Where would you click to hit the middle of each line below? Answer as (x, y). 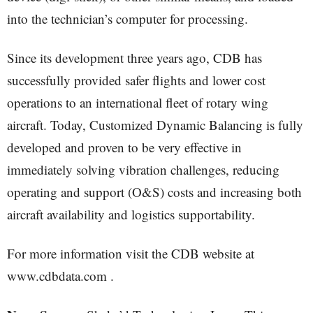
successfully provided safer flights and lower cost (136, 80)
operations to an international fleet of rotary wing (138, 102)
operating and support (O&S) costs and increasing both (154, 192)
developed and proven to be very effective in (124, 147)
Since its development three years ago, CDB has (134, 58)
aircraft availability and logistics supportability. (131, 214)
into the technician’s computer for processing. (128, 19)
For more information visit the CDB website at (131, 253)
